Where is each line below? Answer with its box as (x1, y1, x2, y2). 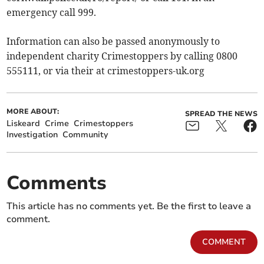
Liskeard (6, 118, 41, 130)
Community (62, 129, 108, 141)
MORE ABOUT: (6, 107, 60, 117)
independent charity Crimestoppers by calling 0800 (6, 50, 238, 62)
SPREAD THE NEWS (184, 109, 258, 119)
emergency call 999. (6, 6, 97, 19)
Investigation (6, 129, 58, 141)
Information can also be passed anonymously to (6, 35, 220, 48)
